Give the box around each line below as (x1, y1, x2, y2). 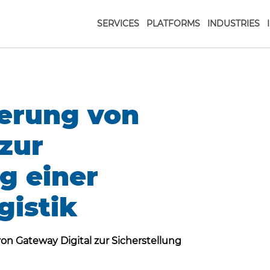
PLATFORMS (146, 18, 200, 29)
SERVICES (97, 18, 139, 29)
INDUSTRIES (207, 18, 260, 29)
